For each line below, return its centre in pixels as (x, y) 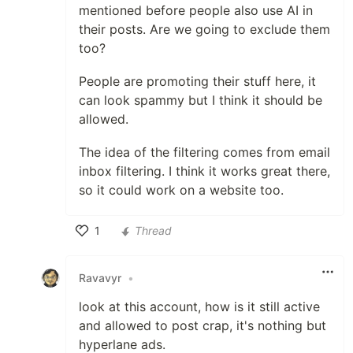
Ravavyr (100, 278)
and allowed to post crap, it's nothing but (203, 325)
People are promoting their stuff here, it (197, 81)
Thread (153, 231)
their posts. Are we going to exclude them (204, 29)
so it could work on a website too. (181, 190)
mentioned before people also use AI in (196, 10)
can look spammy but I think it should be (201, 100)
